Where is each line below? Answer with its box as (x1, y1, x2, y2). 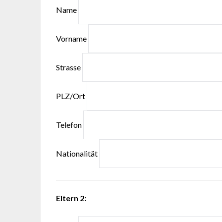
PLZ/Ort (56, 91, 87, 101)
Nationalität (56, 149, 100, 159)
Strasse (56, 62, 83, 72)
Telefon (56, 120, 84, 130)
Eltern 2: (56, 193, 87, 203)
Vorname (56, 34, 89, 44)
